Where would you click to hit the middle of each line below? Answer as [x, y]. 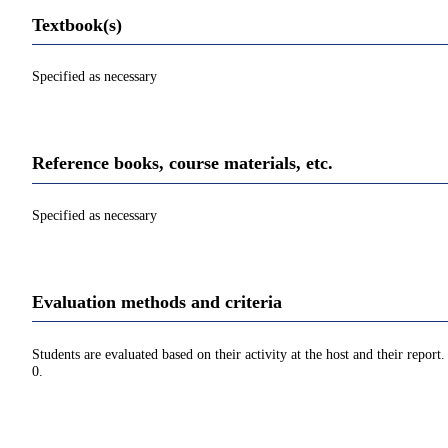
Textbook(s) [77, 24]
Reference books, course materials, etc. [182, 163]
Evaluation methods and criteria [157, 301]
